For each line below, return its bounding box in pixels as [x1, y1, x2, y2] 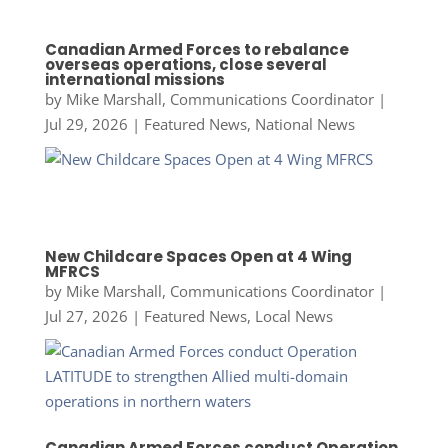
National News [254, 114, 355, 135]
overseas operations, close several [44, 54, 327, 76]
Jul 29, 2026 [44, 114, 128, 135]
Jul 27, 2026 [44, 305, 128, 326]
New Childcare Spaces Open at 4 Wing [44, 245, 352, 267]
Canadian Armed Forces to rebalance [44, 39, 349, 61]
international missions [44, 69, 225, 91]
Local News [254, 305, 333, 326]
